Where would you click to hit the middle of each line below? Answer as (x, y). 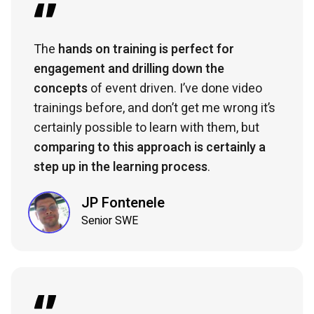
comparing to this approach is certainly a (150, 147)
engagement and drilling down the (129, 69)
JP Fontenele (123, 203)
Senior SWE (110, 221)
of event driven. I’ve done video (175, 88)
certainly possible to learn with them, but (146, 128)
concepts (61, 88)
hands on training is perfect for (146, 49)
